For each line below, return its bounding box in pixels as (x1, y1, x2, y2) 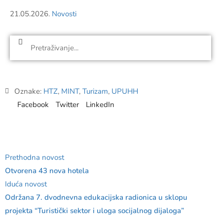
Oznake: (14, 86, 43, 96)
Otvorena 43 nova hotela (5, 165, 89, 176)
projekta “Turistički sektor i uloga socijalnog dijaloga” (5, 205, 184, 216)
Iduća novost (5, 179, 47, 189)
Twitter (56, 99, 79, 110)
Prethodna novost (5, 152, 64, 162)
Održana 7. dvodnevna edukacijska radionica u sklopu (5, 192, 187, 202)
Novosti (52, 8, 76, 19)
